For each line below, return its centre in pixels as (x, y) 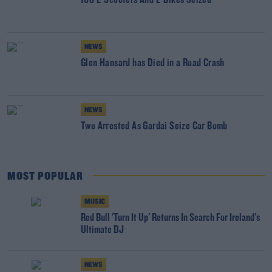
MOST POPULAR (45, 176)
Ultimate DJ (102, 230)
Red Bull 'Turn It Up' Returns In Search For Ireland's (170, 218)
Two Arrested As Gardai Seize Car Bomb (154, 126)
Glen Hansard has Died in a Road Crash (153, 63)
